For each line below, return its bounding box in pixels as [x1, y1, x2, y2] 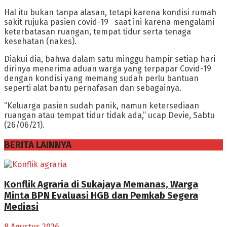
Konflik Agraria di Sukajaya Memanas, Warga [4, 179, 198, 191]
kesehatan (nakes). [4, 36, 77, 46]
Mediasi [4, 201, 39, 213]
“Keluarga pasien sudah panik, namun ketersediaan [4, 100, 199, 110]
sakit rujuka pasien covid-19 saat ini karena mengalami [4, 17, 214, 27]
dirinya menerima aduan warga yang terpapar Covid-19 [4, 63, 211, 73]
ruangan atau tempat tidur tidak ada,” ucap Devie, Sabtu [4, 110, 215, 120]
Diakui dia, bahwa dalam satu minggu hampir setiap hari [4, 54, 215, 64]
